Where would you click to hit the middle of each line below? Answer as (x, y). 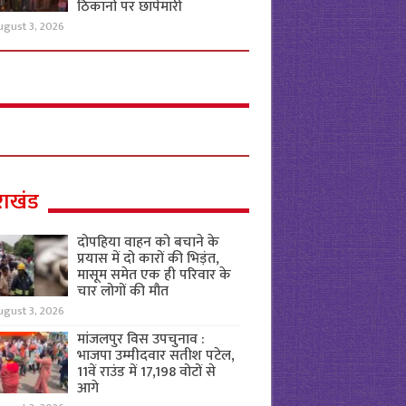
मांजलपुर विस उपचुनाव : (140, 339)
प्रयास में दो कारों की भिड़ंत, (148, 259)
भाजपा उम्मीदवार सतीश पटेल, (155, 356)
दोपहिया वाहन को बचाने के (148, 242)
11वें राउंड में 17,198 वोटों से (146, 372)
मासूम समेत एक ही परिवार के (154, 275)
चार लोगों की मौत (122, 291)
